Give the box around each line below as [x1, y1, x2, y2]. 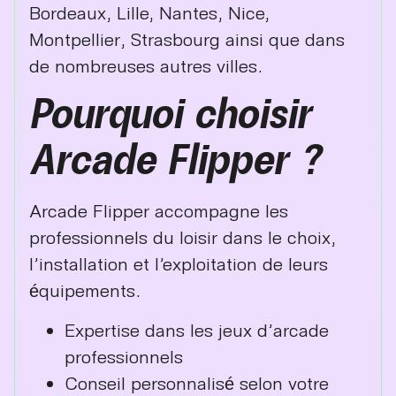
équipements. [29, 279, 141, 301]
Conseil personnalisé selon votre [65, 371, 329, 393]
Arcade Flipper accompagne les [29, 200, 288, 222]
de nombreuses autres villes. [29, 54, 263, 76]
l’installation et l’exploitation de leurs [29, 253, 328, 275]
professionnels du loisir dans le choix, [29, 226, 336, 248]
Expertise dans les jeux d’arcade [65, 318, 329, 340]
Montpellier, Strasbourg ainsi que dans [29, 27, 345, 49]
